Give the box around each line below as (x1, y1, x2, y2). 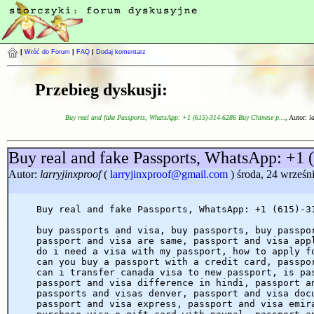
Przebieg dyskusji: (35, 80, 168, 99)
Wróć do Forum (25, 48, 70, 56)
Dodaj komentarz (96, 48, 146, 56)
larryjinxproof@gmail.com (107, 168, 231, 180)
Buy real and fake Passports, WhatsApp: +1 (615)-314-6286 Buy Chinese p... (65, 113, 285, 121)
